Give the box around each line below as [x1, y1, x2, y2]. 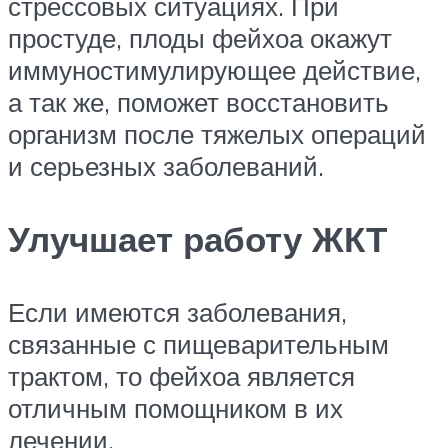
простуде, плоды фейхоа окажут [8, 21, 392, 54]
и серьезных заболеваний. [8, 149, 324, 182]
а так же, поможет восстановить [8, 85, 389, 118]
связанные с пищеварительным [8, 328, 389, 361]
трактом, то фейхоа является [8, 360, 355, 393]
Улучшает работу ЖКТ [8, 217, 397, 262]
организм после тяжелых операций [8, 117, 426, 150]
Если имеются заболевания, [8, 296, 347, 329]
